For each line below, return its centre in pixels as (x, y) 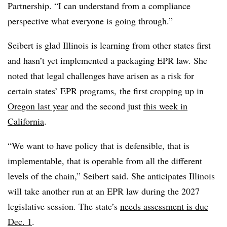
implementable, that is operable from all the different (105, 161)
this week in (165, 106)
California (26, 121)
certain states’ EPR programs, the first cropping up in (106, 91)
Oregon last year (38, 106)
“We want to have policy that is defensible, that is (99, 146)
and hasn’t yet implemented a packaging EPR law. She (107, 61)
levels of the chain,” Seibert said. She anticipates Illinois (111, 176)
